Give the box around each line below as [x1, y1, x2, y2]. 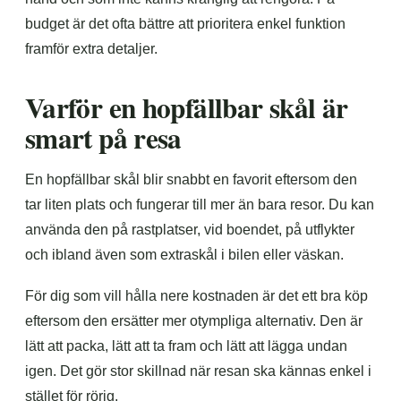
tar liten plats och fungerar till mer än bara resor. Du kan [25, 197, 374, 212]
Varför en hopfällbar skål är [25, 87, 348, 128]
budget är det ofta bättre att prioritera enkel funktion [25, 16, 346, 31]
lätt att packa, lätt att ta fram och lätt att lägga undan [25, 338, 347, 354]
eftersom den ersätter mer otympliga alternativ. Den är [25, 313, 363, 328]
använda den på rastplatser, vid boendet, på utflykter [25, 222, 354, 237]
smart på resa [25, 117, 182, 158]
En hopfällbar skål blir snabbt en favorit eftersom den [25, 172, 357, 187]
